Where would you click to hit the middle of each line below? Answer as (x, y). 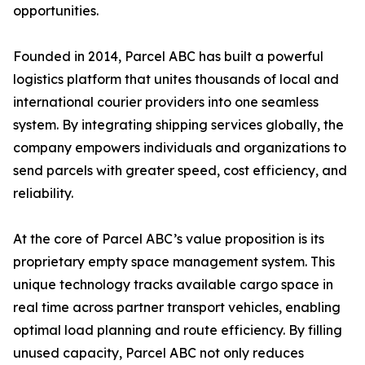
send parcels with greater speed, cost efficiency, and (180, 171)
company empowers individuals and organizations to (180, 148)
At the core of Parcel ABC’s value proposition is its (169, 239)
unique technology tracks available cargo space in (173, 285)
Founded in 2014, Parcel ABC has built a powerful (168, 57)
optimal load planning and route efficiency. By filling (178, 330)
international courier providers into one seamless (166, 102)
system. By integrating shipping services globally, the (178, 125)
